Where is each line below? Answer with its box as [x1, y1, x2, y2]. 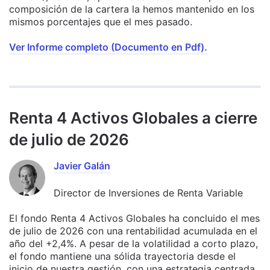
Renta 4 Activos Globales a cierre [9, 108, 257, 127]
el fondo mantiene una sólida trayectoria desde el [9, 250, 236, 262]
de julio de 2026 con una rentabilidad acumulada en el [9, 224, 257, 237]
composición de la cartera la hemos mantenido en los [9, 2, 254, 15]
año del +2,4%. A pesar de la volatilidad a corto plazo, [9, 237, 258, 250]
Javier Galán [54, 159, 110, 172]
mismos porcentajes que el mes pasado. [9, 15, 192, 28]
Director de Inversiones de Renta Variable [54, 186, 243, 199]
